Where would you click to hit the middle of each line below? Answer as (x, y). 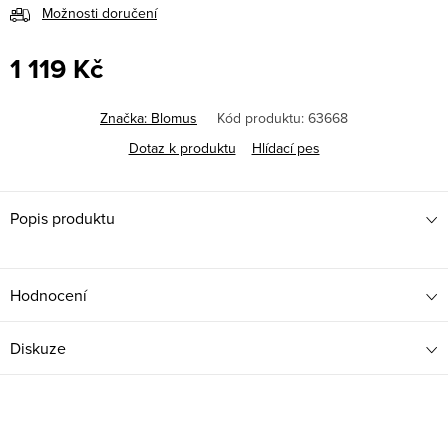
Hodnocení (48, 295)
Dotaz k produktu (182, 148)
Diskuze (38, 348)
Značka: (125, 118)
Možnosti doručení (99, 13)
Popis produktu (62, 218)
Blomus (174, 118)
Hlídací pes (285, 148)
